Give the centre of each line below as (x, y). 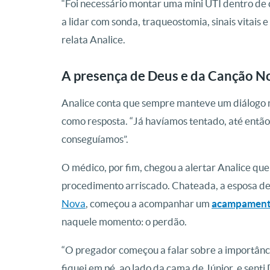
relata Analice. (93, 39)
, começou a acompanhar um (149, 203)
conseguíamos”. (95, 139)
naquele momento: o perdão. (124, 221)
